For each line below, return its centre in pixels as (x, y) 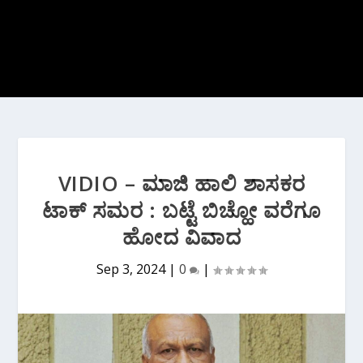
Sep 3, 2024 (131, 269)
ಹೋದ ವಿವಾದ (181, 237)
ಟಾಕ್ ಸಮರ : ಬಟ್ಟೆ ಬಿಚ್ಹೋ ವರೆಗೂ (181, 210)
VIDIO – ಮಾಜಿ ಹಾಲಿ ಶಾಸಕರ (181, 183)
